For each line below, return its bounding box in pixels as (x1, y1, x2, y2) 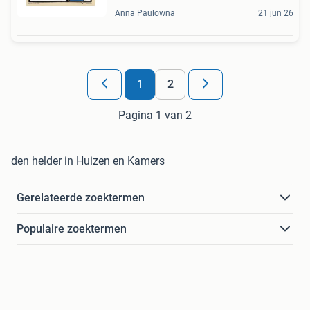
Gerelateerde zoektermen (17, 191, 145, 205)
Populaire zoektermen (17, 222, 127, 236)
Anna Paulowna (115, 8, 175, 19)
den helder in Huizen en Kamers (11, 154, 165, 168)
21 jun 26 (258, 8, 293, 19)
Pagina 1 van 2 (118, 109, 192, 122)
